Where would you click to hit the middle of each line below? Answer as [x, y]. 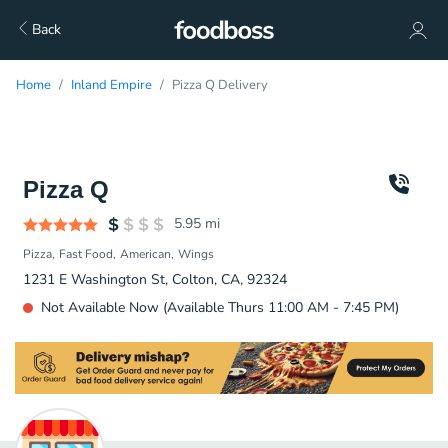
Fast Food [86, 254]
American [145, 254]
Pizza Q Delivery [220, 85]
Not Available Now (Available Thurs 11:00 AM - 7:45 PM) [220, 307]
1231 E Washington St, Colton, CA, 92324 [155, 279]
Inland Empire [111, 85]
